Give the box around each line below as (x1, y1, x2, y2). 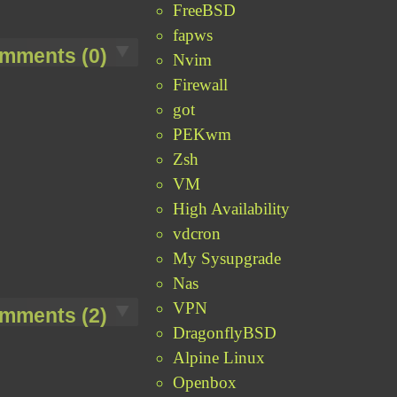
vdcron (173, 223, 222, 243)
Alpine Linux (173, 347, 266, 367)
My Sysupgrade (173, 248, 282, 268)
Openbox (173, 372, 237, 392)
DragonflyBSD (173, 323, 277, 342)
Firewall (173, 74, 229, 94)
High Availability (173, 198, 291, 218)
